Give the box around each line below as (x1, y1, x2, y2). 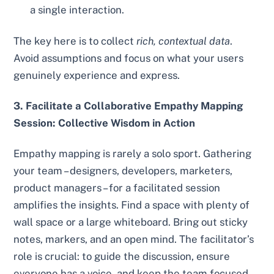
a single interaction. (30, 3, 125, 16)
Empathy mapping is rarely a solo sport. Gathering (13, 147, 252, 160)
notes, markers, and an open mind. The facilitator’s (13, 232, 254, 245)
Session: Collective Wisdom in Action (13, 117, 196, 130)
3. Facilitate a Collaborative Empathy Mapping (13, 100, 244, 113)
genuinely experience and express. (13, 69, 180, 82)
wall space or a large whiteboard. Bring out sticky (13, 215, 248, 228)
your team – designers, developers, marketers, (13, 164, 233, 177)
